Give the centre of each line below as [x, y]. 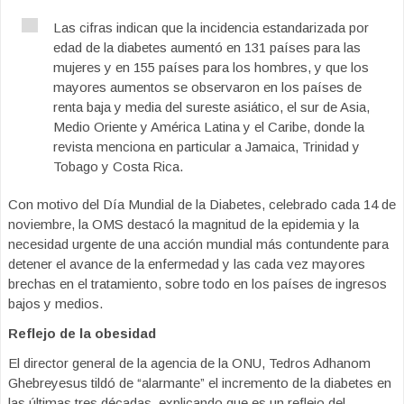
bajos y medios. [55, 303]
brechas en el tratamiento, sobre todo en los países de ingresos [197, 284]
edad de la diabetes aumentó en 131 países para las [207, 47]
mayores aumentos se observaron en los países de [207, 87]
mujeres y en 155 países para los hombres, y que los [211, 67]
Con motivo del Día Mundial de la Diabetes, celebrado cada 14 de [202, 204]
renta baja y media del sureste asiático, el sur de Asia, [211, 107]
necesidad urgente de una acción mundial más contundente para [198, 244]
